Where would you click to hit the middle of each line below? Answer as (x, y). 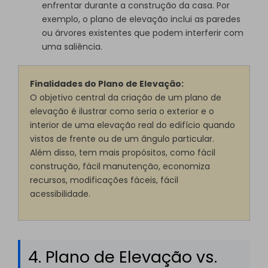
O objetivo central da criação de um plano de (126, 98)
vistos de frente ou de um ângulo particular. (122, 139)
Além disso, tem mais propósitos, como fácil (123, 153)
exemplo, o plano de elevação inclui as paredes (141, 19)
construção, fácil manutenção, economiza (120, 167)
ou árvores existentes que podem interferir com (143, 33)
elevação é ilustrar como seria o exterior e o (122, 112)
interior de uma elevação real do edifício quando (133, 125)
